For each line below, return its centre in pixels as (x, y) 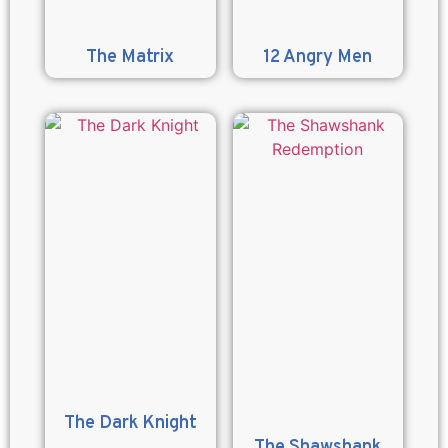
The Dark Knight (130, 423)
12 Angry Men (318, 58)
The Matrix (130, 58)
